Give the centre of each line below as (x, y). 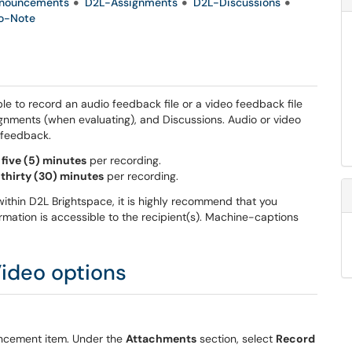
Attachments (161, 339)
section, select (236, 339)
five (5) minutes (44, 160)
